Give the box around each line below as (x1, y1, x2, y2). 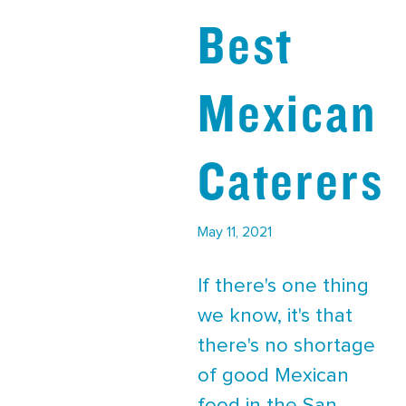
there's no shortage (198, 336, 375, 356)
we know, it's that (198, 306, 353, 326)
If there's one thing (198, 276, 369, 296)
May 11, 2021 (198, 225, 272, 239)
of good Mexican (198, 366, 349, 386)
